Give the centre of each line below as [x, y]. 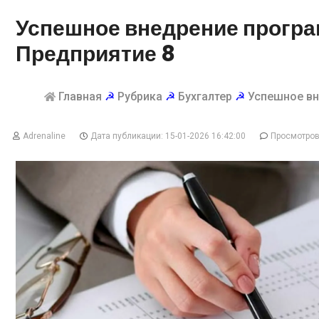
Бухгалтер [205, 96]
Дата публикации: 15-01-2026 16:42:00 [168, 136]
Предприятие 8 [95, 54]
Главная [80, 96]
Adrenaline [44, 136]
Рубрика [140, 96]
